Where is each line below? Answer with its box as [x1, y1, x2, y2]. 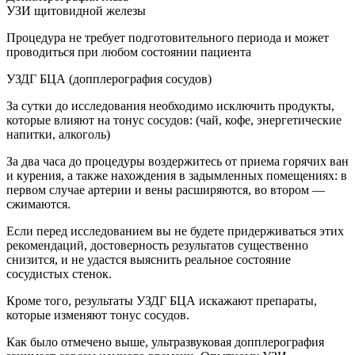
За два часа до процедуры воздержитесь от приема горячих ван [6, 154, 349, 168]
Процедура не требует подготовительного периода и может [6, 30, 329, 44]
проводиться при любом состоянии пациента [6, 44, 251, 59]
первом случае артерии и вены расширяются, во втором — [6, 182, 325, 197]
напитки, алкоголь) [6, 127, 110, 141]
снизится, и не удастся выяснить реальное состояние [6, 252, 291, 266]
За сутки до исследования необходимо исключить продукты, [6, 98, 334, 113]
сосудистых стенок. [6, 266, 112, 281]
